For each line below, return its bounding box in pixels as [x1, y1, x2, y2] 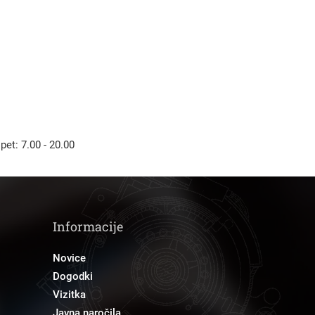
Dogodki [53, 270, 93, 283]
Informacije [53, 218, 124, 235]
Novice [53, 252, 86, 264]
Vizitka [53, 288, 86, 301]
